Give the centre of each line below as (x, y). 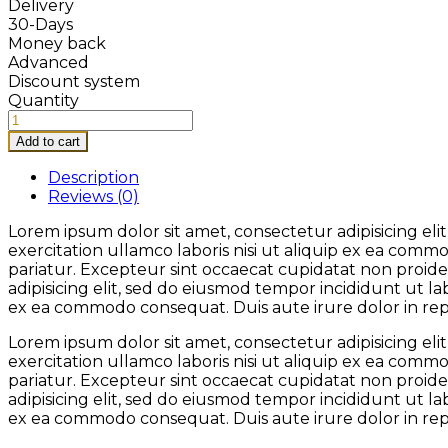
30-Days (40, 25)
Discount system (74, 82)
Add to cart (48, 142)
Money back (57, 44)
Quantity (43, 101)
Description (93, 178)
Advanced (48, 63)
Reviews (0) (93, 197)
